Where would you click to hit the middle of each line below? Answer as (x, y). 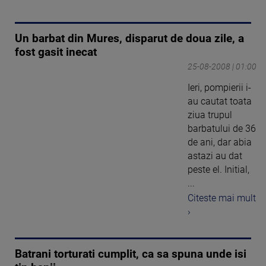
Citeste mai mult (222, 198)
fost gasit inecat (56, 53)
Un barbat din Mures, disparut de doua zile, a (129, 39)
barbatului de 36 (222, 129)
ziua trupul (210, 115)
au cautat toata (220, 102)
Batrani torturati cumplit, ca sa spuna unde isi (131, 254)
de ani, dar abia (220, 142)
